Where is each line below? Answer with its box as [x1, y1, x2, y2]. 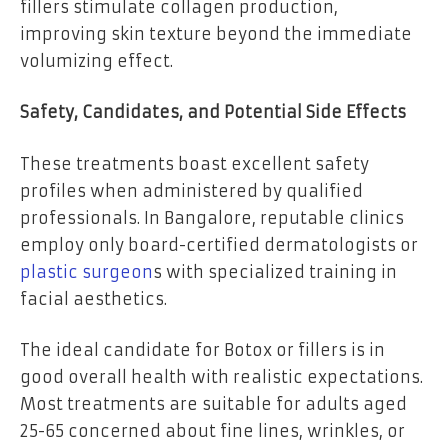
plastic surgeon [20, 261, 153, 282]
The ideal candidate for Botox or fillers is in [20, 340, 385, 361]
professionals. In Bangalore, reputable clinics [20, 207, 404, 228]
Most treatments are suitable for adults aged [20, 394, 407, 415]
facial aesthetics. [20, 288, 167, 309]
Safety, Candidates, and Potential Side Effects [20, 102, 406, 123]
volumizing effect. [20, 50, 173, 71]
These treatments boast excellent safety [20, 153, 369, 174]
